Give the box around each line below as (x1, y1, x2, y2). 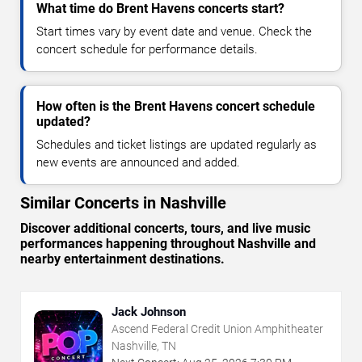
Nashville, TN (112, 339, 176, 352)
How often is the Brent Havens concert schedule (36, 98, 315, 114)
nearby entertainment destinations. (20, 250, 225, 267)
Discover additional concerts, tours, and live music (20, 220, 310, 236)
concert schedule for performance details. (36, 41, 258, 57)
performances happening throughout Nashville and (20, 235, 316, 251)
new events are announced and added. (36, 154, 240, 170)
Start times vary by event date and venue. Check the (36, 23, 312, 39)
